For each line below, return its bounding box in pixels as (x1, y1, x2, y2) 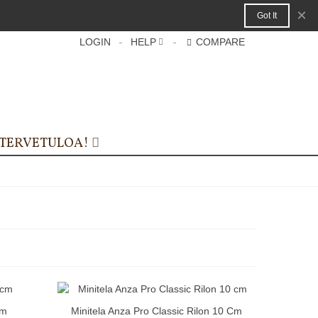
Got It (257, 11, 277, 21)
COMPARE (196, 36, 245, 48)
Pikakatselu (97, 305, 143, 316)
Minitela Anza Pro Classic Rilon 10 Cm (71, 305, 243, 317)
